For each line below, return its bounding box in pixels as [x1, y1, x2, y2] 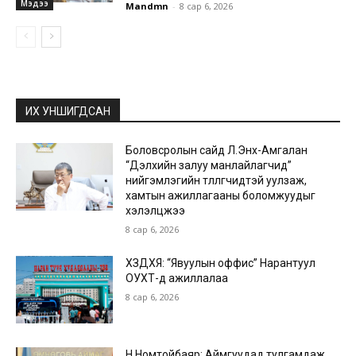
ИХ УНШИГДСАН [25, 104, 110, 118]
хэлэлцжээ [126, 203, 186, 217]
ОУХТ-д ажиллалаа [126, 271, 229, 284]
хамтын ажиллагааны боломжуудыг [126, 188, 316, 202]
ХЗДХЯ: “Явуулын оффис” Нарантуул [126, 256, 316, 269]
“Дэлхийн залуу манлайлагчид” [126, 158, 292, 172]
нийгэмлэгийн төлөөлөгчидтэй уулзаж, [126, 173, 308, 187]
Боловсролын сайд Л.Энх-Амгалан [126, 143, 308, 157]
